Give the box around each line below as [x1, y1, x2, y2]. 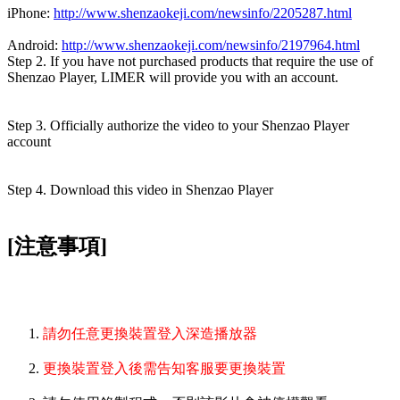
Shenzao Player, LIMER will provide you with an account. [7, 70, 338, 86]
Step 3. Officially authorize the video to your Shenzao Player [7, 118, 349, 134]
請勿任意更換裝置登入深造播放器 [43, 326, 257, 341]
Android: [7, 37, 62, 54]
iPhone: [7, 5, 54, 21]
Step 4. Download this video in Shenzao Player [7, 182, 273, 198]
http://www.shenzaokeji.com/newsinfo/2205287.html [54, 5, 352, 21]
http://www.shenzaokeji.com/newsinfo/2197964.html [62, 37, 360, 54]
